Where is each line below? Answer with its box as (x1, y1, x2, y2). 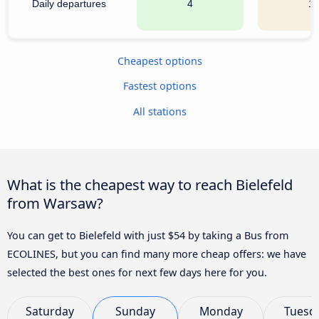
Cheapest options (117, 53, 202, 68)
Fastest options (122, 79, 197, 93)
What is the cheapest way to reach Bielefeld (7, 174, 293, 194)
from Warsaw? (7, 192, 103, 213)
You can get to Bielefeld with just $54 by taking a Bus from (7, 228, 288, 242)
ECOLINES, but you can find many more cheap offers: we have (7, 246, 306, 261)
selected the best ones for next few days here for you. (7, 265, 267, 279)
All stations (132, 104, 187, 118)
